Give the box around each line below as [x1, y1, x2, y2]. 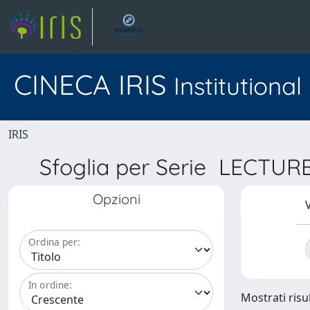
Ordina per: [28, 235, 80, 249]
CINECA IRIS [14, 67, 174, 102]
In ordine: [28, 278, 72, 292]
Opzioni [92, 190, 140, 208]
